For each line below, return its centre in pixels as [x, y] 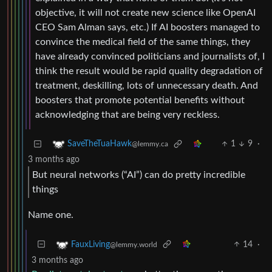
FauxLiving [90, 244]
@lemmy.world [134, 244]
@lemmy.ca [150, 144]
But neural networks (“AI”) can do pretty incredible [139, 175]
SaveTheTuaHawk [100, 144]
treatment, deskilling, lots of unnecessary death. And [147, 86]
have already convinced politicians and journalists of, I [150, 57]
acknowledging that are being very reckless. [127, 115]
